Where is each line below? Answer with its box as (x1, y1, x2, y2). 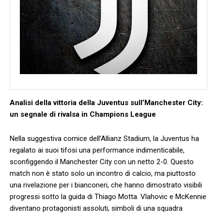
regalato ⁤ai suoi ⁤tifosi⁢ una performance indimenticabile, (10, 145, 185, 155)
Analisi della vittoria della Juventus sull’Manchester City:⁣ (10, 98, 203, 107)
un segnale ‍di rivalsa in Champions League (10, 109, 156, 119)
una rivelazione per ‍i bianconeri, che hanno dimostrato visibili (10, 180, 202, 189)
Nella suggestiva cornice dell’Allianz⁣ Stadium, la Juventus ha (10, 134, 199, 143)
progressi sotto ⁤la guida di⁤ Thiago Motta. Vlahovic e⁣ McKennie (10, 192, 206, 201)
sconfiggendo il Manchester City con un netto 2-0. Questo (10, 157, 194, 166)
